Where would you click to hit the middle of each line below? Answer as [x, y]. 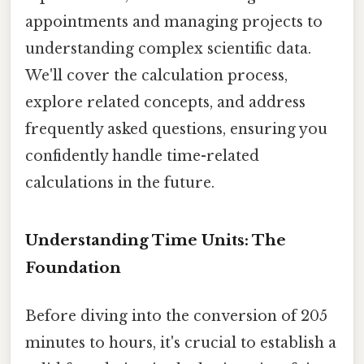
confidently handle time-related [142, 156]
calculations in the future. [120, 182]
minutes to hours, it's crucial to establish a [181, 342]
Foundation [73, 267]
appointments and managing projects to [174, 22]
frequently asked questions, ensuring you [176, 129]
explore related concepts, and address [165, 102]
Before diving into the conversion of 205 [176, 316]
